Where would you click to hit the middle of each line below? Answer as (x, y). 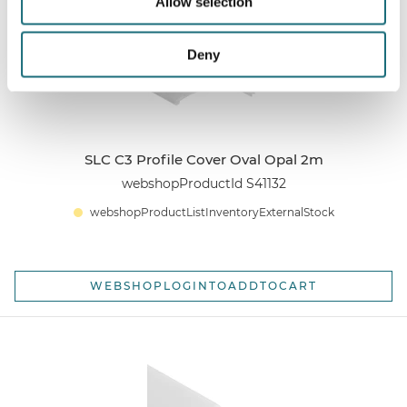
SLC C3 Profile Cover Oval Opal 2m (203, 159)
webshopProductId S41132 (203, 184)
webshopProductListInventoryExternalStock (212, 213)
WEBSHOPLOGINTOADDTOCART (203, 286)
